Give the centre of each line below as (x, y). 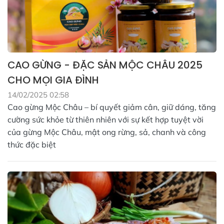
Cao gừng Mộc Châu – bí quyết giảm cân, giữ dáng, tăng (112, 107)
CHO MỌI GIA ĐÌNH (53, 80)
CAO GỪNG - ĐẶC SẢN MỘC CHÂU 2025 (105, 65)
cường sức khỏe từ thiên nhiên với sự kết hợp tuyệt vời (105, 119)
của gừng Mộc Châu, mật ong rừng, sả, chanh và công (107, 132)
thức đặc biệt (32, 144)
